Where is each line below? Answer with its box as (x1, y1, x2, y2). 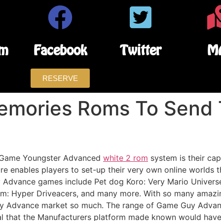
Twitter (119, 44, 161, 56)
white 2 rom (103, 153, 148, 163)
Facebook (33, 44, 87, 56)
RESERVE (42, 74, 78, 82)
